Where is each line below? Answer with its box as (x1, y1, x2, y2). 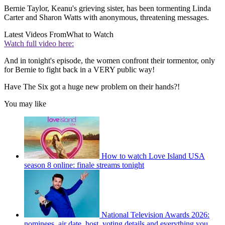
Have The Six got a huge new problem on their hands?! (4, 82, 180, 91)
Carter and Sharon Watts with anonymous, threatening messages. (4, 13, 209, 22)
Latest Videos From (4, 30, 66, 39)
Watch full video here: (4, 39, 74, 48)
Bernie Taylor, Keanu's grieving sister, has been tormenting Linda (4, 4, 211, 13)
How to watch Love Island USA (101, 152, 205, 161)
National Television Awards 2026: (101, 210, 209, 219)
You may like (4, 99, 46, 108)
